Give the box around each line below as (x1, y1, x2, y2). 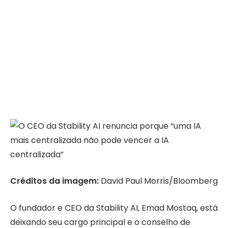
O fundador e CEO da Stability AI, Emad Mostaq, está (10, 202, 218, 214)
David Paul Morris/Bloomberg (99, 175, 218, 187)
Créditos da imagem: (10, 175, 99, 187)
